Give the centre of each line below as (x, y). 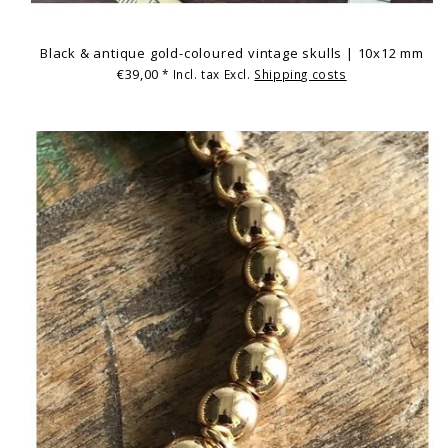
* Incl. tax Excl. (208, 74)
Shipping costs (300, 74)
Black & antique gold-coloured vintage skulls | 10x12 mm (232, 52)
